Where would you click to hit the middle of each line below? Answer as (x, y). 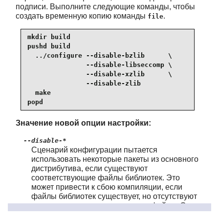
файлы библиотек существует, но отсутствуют (114, 196)
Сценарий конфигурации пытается (94, 150)
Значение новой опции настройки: (83, 123)
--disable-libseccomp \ (100, 65)
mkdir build (49, 37)
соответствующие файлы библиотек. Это (106, 177)
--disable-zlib (84, 84)
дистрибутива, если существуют (89, 168)
